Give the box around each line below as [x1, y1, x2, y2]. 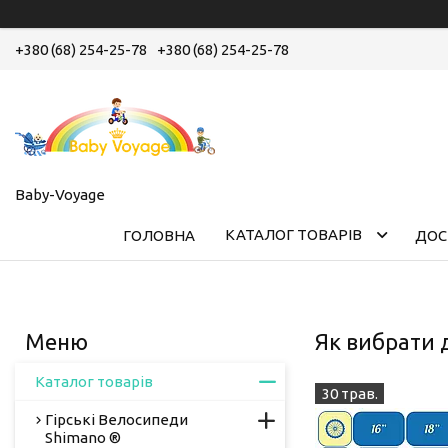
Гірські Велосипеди [45, 410, 188, 428]
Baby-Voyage [15, 185, 105, 203]
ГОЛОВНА [122, 226, 195, 244]
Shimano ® [45, 428, 121, 446]
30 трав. [321, 384, 378, 402]
